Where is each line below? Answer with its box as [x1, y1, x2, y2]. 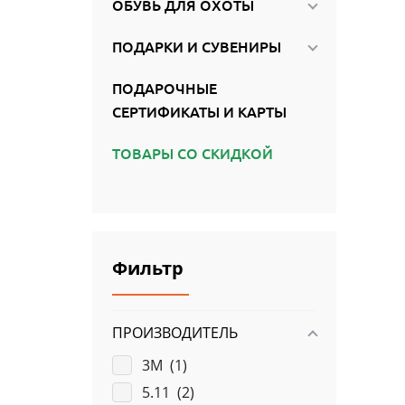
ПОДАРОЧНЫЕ [111, 79, 217, 99]
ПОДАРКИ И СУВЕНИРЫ [111, 37, 281, 57]
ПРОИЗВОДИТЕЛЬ [111, 323, 238, 344]
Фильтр [111, 256, 184, 281]
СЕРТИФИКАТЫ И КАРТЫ [111, 102, 287, 122]
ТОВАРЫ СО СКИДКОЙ [111, 144, 273, 164]
